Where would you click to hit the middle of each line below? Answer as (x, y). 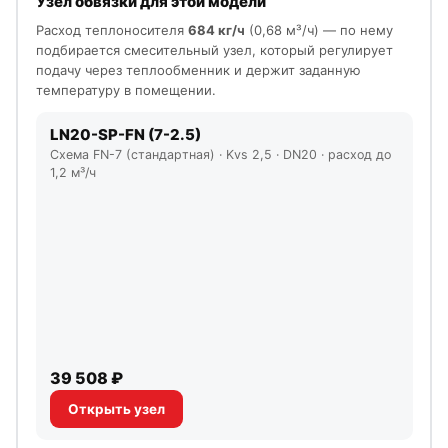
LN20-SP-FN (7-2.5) (125, 134)
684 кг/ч (216, 29)
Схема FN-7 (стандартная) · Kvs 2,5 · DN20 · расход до (220, 154)
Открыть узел (116, 408)
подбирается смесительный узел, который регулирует (214, 49)
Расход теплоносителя (111, 29)
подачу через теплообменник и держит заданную (198, 69)
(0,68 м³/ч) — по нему (318, 29)
